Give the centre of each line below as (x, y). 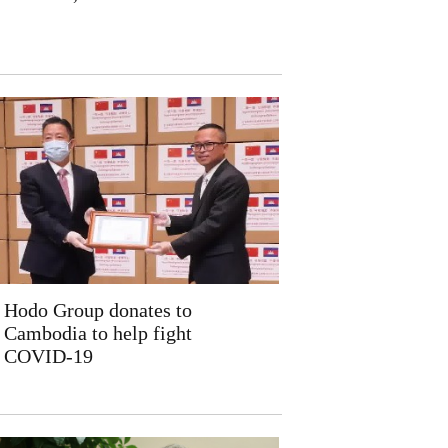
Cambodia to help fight (97, 333)
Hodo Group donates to (97, 310)
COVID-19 (48, 356)
